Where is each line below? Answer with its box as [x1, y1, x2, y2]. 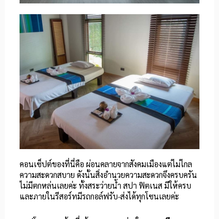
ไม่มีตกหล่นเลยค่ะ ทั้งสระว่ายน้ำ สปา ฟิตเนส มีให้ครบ [20, 180, 191, 191]
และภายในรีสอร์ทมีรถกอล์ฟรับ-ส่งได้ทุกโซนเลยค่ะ [20, 191, 179, 202]
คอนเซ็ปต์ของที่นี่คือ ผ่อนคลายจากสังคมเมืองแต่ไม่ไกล [20, 159, 192, 170]
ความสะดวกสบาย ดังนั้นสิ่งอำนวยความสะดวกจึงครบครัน [20, 170, 197, 180]
